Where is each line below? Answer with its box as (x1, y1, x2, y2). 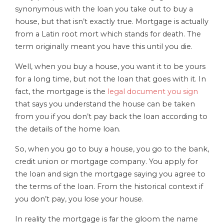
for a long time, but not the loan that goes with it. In (15, 74, 206, 84)
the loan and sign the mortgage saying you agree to (15, 169, 205, 179)
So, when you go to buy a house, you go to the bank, (15, 144, 209, 154)
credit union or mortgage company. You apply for (15, 157, 198, 166)
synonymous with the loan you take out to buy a (15, 4, 193, 14)
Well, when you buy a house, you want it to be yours (15, 62, 205, 71)
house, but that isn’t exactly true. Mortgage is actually (15, 17, 208, 26)
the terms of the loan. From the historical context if (15, 182, 203, 191)
